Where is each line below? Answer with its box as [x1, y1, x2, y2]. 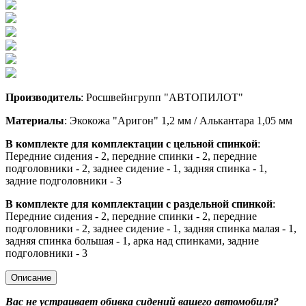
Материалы [5, 114, 64, 126]
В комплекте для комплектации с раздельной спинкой [5, 197, 273, 210]
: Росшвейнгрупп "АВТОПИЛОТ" [81, 91, 243, 103]
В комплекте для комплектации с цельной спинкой [5, 137, 258, 150]
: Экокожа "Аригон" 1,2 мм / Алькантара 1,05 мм [64, 114, 292, 126]
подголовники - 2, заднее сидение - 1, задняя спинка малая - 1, [5, 222, 296, 234]
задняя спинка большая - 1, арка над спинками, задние [5, 234, 259, 247]
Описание [11, 272, 51, 283]
